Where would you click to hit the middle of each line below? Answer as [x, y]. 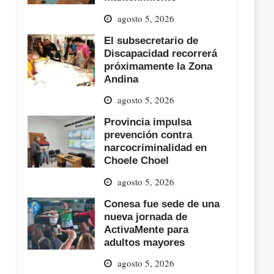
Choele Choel [137, 161]
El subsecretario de [151, 40]
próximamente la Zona [158, 66]
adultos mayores [145, 242]
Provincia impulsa [148, 122]
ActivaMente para [146, 229]
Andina [121, 79]
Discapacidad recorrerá [161, 53]
